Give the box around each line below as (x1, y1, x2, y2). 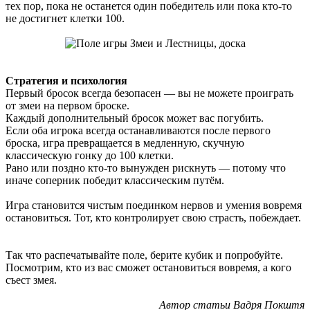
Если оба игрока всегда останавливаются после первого (6, 124, 271, 136)
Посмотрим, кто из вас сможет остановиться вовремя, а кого (6, 261, 291, 273)
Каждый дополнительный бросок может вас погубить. (6, 111, 264, 124)
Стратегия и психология (6, 74, 127, 86)
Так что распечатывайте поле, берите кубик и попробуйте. (6, 248, 283, 261)
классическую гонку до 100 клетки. (6, 149, 174, 161)
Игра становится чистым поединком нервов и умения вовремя (6, 199, 302, 211)
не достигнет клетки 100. (6, 12, 125, 24)
